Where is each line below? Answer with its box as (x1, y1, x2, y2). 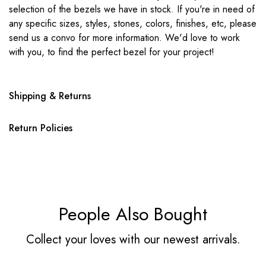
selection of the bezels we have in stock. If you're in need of (9, 2, 255, 16)
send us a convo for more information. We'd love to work (9, 31, 240, 45)
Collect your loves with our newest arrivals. (26, 231, 240, 248)
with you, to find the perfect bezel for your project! (9, 45, 214, 59)
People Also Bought (59, 201, 207, 227)
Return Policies (9, 121, 72, 135)
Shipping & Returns (9, 89, 91, 103)
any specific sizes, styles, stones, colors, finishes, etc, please (9, 17, 256, 30)
